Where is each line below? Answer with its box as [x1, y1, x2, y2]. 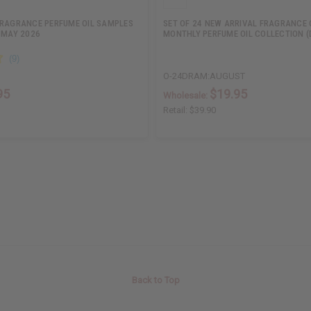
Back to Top [131, 274, 180, 285]
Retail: [163, 104, 190, 115]
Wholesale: [163, 90, 210, 101]
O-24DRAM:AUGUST [163, 70, 245, 81]
